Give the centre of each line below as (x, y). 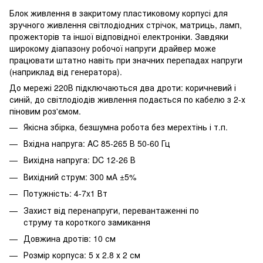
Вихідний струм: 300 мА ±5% (80, 176)
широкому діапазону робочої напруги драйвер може (113, 48)
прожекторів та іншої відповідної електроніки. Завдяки (119, 36)
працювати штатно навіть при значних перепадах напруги (126, 60)
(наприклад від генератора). (66, 71)
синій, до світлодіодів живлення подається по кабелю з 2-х (127, 99)
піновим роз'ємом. (45, 111)
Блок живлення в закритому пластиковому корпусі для (119, 13)
